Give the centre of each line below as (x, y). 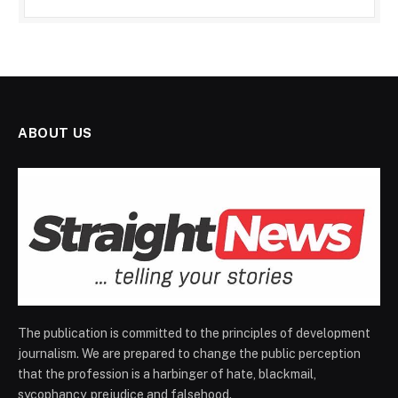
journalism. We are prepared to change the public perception (189, 353)
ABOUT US (55, 133)
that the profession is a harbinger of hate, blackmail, (167, 374)
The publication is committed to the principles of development (194, 333)
